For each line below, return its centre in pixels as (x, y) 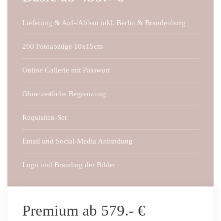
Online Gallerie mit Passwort (66, 70)
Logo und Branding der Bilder (69, 165)
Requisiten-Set (44, 118)
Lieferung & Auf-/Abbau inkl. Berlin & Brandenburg (104, 23)
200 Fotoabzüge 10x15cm (63, 47)
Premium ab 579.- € (84, 211)
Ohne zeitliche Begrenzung (64, 94)
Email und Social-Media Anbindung (77, 141)
